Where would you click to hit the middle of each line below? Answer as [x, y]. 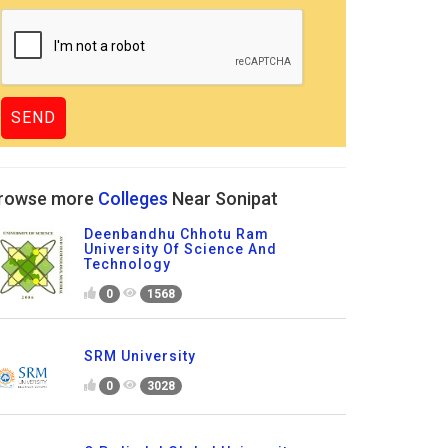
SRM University [139, 355]
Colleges [133, 199]
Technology [127, 264]
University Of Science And [180, 249]
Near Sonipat [223, 199]
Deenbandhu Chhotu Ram [176, 234]
